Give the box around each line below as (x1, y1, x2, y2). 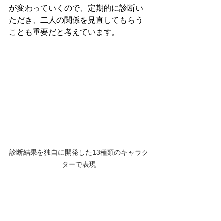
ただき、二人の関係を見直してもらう (9, 16, 143, 25)
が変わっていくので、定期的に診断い (9, 4, 143, 13)
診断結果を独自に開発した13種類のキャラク (9, 148, 148, 156)
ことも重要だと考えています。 (9, 28, 119, 37)
